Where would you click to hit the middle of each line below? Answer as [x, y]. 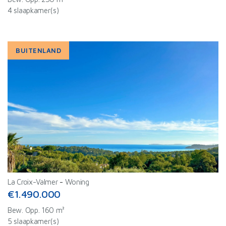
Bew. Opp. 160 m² [36, 210]
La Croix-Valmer [33, 182]
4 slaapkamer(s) [33, 10]
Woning [77, 182]
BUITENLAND [39, 50]
